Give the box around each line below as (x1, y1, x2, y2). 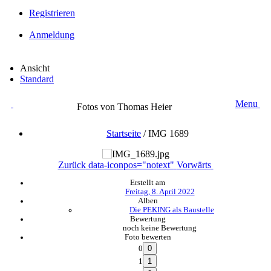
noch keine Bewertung (123, 223, 197, 232)
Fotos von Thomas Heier (77, 101, 172, 112)
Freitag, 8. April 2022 (125, 187, 195, 196)
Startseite (106, 128, 141, 139)
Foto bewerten (124, 232, 171, 241)
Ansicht (20, 62, 50, 73)
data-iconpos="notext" (88, 159, 174, 170)
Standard (20, 73, 54, 84)
